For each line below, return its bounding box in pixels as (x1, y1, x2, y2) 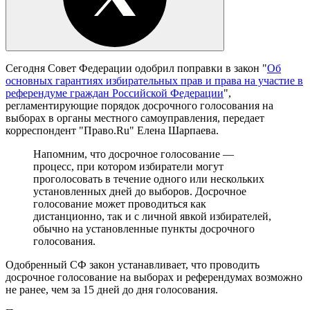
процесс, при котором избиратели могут (33, 160, 224, 172)
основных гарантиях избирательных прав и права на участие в (6, 74, 303, 86)
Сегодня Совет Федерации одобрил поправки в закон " (6, 62, 267, 74)
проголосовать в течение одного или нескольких (33, 172, 264, 185)
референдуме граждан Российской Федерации (6, 86, 224, 99)
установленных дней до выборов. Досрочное (33, 185, 246, 197)
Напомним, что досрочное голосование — (33, 147, 234, 160)
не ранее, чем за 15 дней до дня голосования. (6, 283, 218, 295)
